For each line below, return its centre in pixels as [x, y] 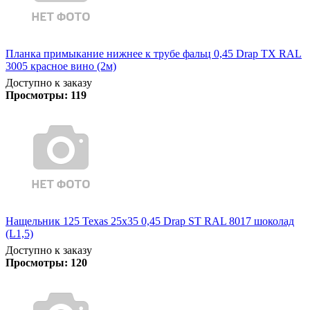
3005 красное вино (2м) [61, 66]
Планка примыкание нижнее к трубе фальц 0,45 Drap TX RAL [154, 53]
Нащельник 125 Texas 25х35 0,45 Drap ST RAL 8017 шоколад [150, 221]
